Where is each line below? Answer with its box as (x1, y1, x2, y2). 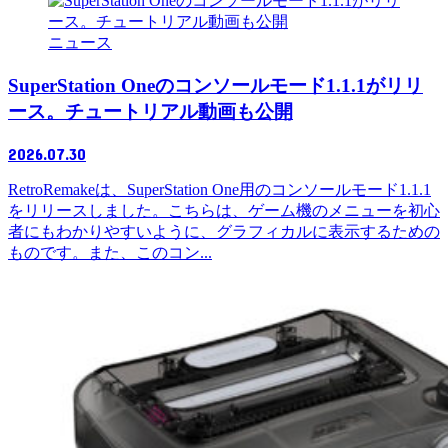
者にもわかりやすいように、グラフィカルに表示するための (8, 222, 440, 240)
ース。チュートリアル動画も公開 (8, 101, 293, 123)
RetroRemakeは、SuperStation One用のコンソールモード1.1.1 (8, 180, 431, 198)
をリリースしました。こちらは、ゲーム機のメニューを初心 (8, 201, 440, 219)
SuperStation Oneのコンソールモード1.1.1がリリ (8, 75, 423, 97)
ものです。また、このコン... (8, 243, 212, 261)
